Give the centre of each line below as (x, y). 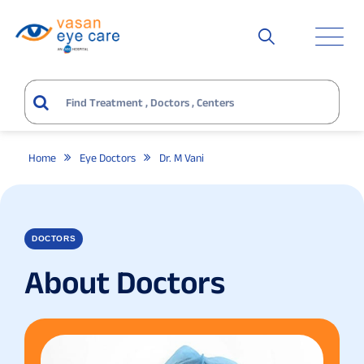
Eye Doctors (108, 158)
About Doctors (125, 282)
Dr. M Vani (182, 158)
